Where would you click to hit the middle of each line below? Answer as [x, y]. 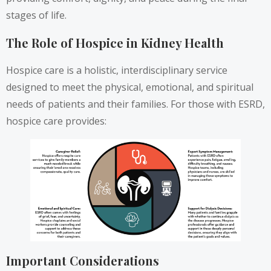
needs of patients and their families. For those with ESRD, [135, 104]
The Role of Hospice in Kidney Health [115, 42]
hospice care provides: [56, 121]
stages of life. [36, 15]
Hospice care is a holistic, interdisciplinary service [117, 70]
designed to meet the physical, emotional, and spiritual [130, 87]
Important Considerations [83, 260]
